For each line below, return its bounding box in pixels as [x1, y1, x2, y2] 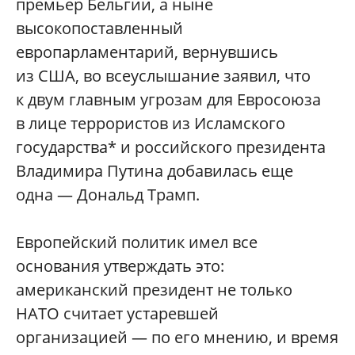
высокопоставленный [16, 17, 183, 40]
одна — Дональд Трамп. [16, 184, 200, 206]
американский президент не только [16, 279, 292, 301]
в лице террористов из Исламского [16, 113, 285, 135]
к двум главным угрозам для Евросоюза [16, 89, 321, 111]
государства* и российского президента [16, 136, 326, 158]
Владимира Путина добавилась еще [16, 160, 293, 182]
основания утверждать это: [16, 255, 224, 277]
